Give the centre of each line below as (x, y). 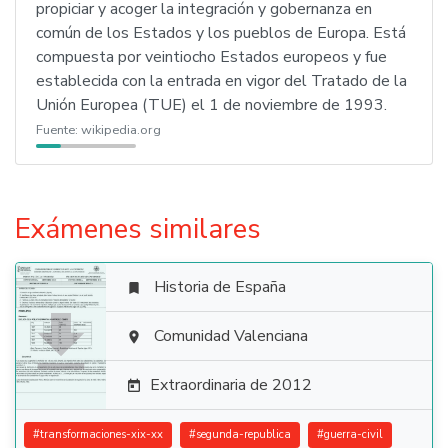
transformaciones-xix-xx (101, 434)
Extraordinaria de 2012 (231, 385)
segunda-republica (243, 434)
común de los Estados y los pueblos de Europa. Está (221, 33)
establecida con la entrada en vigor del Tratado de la (221, 81)
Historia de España (220, 287)
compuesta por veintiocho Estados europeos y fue (211, 57)
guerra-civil (353, 434)
